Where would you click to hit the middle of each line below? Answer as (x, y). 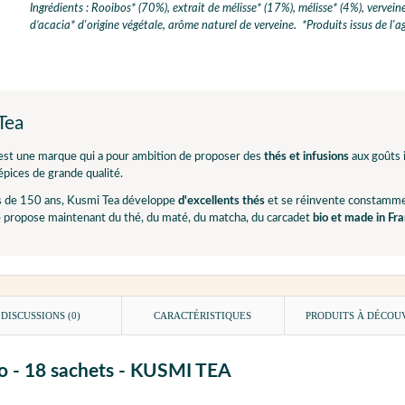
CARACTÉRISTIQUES (203, 315)
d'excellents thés (221, 201)
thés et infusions (306, 156)
